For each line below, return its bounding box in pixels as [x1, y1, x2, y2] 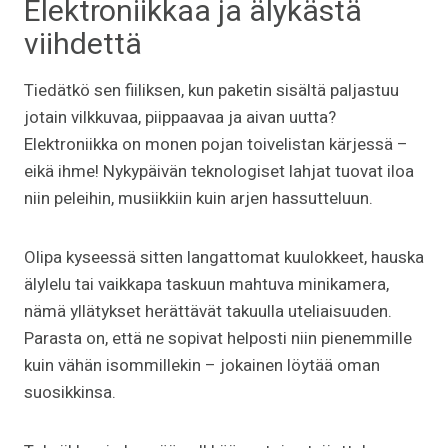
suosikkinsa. [24, 379, 116, 405]
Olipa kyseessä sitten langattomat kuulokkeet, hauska [24, 244, 424, 270]
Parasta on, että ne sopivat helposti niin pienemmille [24, 325, 412, 351]
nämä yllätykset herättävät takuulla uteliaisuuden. [24, 298, 392, 324]
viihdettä [24, 22, 142, 67]
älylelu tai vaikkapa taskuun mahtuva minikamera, [24, 271, 389, 297]
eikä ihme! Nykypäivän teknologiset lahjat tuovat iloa [24, 158, 414, 184]
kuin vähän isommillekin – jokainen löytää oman [24, 352, 380, 378]
